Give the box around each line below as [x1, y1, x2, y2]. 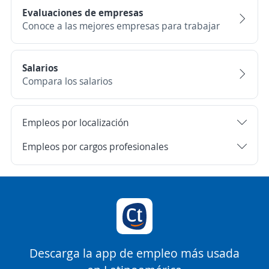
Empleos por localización [22, 116, 129, 130]
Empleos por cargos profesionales [22, 140, 168, 154]
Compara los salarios [22, 74, 112, 88]
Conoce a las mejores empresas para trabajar [22, 19, 220, 32]
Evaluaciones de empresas [22, 5, 144, 19]
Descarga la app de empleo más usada [29, 244, 240, 261]
